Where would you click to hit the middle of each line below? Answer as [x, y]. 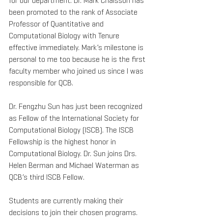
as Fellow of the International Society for [75, 118]
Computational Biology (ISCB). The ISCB [72, 130]
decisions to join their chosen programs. [74, 212]
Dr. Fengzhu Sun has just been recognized [77, 106]
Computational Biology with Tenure [65, 36]
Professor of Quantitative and [57, 24]
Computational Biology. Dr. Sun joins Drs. [74, 153]
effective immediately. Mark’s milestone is [77, 47]
